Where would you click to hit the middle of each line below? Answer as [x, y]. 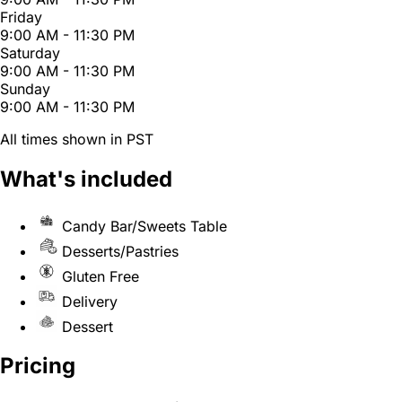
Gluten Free [100, 276]
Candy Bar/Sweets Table [144, 226]
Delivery [90, 301]
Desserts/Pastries [120, 251]
